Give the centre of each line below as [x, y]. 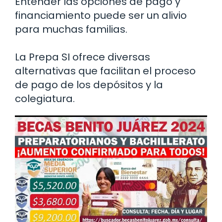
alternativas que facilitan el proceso [105, 71]
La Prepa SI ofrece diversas [83, 57]
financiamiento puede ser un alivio [101, 16]
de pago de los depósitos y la [89, 85]
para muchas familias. [71, 29]
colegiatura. [45, 99]
